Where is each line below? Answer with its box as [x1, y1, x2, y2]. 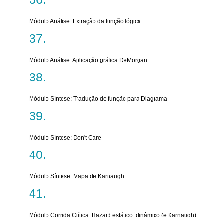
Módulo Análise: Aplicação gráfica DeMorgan [29, 57, 147, 63]
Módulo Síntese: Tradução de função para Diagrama [29, 95, 167, 102]
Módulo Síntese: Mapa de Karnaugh [29, 173, 124, 180]
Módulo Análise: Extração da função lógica [29, 18, 141, 25]
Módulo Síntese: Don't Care [29, 134, 101, 141]
